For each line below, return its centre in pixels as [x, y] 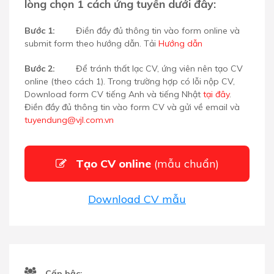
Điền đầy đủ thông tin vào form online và [158, 30]
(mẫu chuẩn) [186, 163]
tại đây [216, 94]
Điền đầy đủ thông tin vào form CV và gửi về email [127, 107]
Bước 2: [41, 68]
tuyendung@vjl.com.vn [69, 120]
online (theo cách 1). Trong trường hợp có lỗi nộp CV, [130, 81]
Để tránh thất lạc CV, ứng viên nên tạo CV [159, 68]
